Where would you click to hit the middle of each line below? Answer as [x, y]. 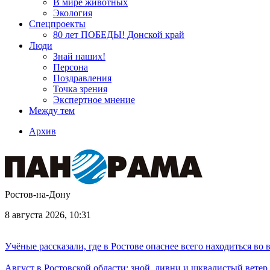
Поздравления [82, 78]
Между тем [52, 111]
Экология [73, 13]
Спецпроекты [57, 24]
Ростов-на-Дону [38, 194]
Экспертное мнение [94, 100]
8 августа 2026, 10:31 [48, 215]
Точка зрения [80, 89]
